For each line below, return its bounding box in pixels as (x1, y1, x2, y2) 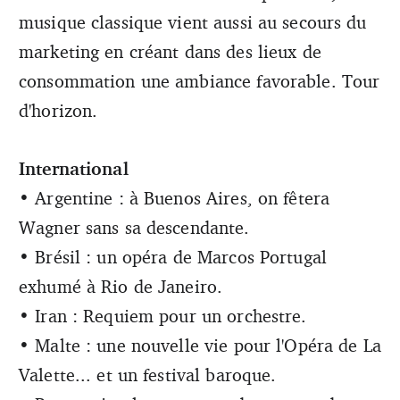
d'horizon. (19, 99, 98, 122)
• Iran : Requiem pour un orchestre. (19, 304, 307, 328)
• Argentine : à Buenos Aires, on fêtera (19, 187, 330, 210)
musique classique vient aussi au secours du (19, 11, 367, 34)
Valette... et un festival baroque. (19, 363, 277, 387)
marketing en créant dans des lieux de (19, 40, 321, 63)
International (19, 157, 129, 180)
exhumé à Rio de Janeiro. (19, 275, 223, 298)
